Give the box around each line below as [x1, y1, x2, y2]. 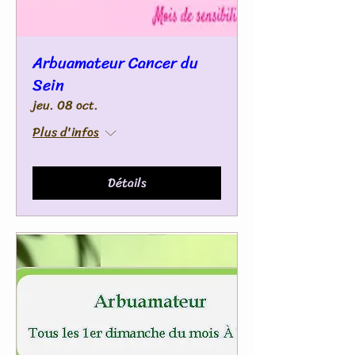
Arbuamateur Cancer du [32, 49, 198, 77]
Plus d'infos [32, 120, 99, 143]
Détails [107, 171, 147, 194]
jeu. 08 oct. [32, 94, 98, 116]
